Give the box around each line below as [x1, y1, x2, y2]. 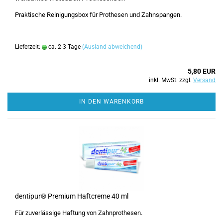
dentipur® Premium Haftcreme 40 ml [15, 192, 128, 200]
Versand [193, 77, 216, 84]
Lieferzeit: [15, 43, 42, 50]
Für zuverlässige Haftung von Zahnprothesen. [15, 209, 142, 217]
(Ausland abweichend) [82, 43, 142, 50]
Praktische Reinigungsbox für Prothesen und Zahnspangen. [15, 11, 182, 18]
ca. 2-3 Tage [47, 43, 81, 50]
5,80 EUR [188, 67, 216, 75]
